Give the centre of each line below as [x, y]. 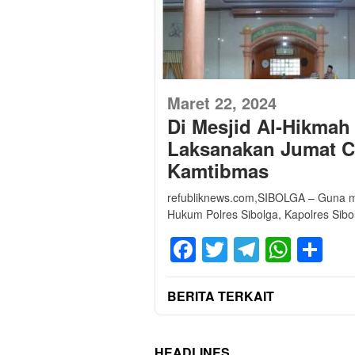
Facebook [252, 249]
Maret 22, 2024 [222, 103]
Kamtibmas [218, 171]
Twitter [265, 249]
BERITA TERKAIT [221, 296]
